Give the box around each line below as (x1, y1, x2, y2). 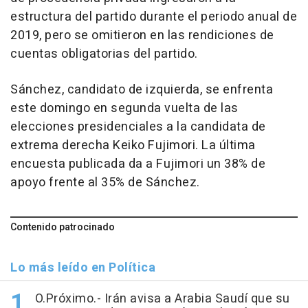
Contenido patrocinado (10, 219, 115, 234)
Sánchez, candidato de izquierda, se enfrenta (10, 80, 273, 99)
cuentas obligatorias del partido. (10, 44, 198, 63)
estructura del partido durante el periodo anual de (10, 7, 297, 26)
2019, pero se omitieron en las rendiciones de (10, 25, 274, 45)
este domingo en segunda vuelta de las (10, 98, 239, 118)
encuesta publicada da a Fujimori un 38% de (10, 154, 265, 173)
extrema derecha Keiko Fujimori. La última (10, 135, 256, 155)
